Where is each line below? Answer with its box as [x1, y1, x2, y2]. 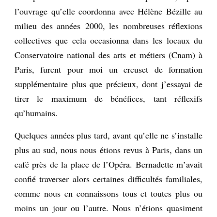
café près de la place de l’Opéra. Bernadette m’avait [15, 158, 202, 170]
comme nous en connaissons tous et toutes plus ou [15, 187, 202, 199]
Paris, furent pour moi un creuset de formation [15, 63, 202, 75]
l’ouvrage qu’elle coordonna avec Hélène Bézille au [15, 5, 202, 17]
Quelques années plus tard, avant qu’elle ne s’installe [15, 129, 202, 141]
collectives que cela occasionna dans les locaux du [15, 34, 202, 46]
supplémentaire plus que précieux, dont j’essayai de [15, 77, 202, 90]
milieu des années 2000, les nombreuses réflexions [15, 19, 202, 31]
